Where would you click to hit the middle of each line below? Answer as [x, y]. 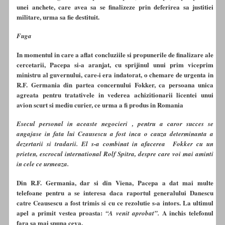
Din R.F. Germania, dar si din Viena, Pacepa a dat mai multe [115, 182]
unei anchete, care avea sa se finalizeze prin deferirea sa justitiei [115, 7]
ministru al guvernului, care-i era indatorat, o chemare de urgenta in [115, 74]
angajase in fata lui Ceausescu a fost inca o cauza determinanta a [115, 134]
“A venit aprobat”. [133, 213]
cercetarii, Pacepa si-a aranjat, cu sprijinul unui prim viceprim [115, 64]
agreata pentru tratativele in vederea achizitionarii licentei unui [115, 94]
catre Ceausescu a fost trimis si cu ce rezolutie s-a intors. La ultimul [115, 202]
